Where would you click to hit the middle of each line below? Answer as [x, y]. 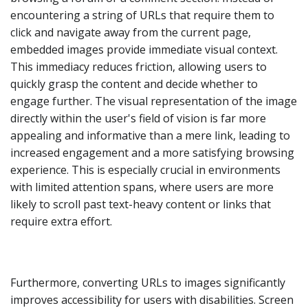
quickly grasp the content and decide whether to [134, 84]
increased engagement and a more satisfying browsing [152, 152]
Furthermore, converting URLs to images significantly [148, 282]
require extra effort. [61, 221]
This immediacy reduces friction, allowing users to [139, 66]
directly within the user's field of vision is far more [138, 118]
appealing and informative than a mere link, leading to [150, 135]
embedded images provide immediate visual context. [144, 49]
